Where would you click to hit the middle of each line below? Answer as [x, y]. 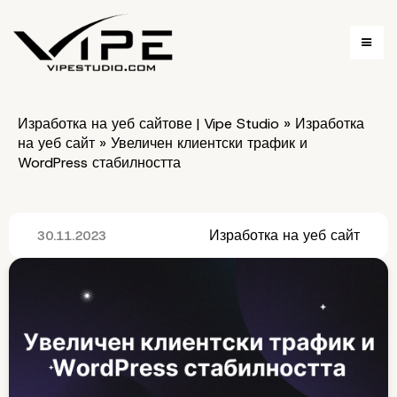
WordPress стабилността [99, 163]
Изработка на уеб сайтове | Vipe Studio [148, 124]
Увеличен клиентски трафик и [207, 143]
